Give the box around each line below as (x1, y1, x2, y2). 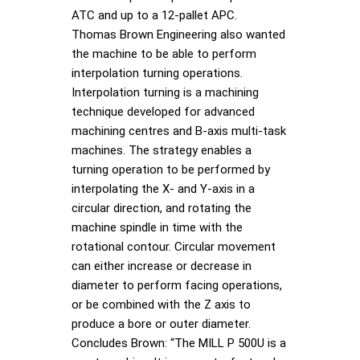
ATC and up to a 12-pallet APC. (72, 7, 237, 22)
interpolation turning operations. (72, 65, 243, 80)
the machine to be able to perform (72, 46, 256, 61)
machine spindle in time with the (72, 219, 243, 235)
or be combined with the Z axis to (72, 297, 251, 312)
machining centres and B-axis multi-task (72, 123, 286, 138)
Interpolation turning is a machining (72, 84, 259, 100)
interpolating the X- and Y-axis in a (72, 181, 255, 196)
